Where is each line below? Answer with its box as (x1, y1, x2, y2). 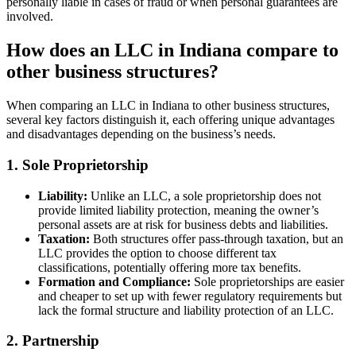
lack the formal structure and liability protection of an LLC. (38, 303, 334, 317)
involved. (6, 10, 53, 24)
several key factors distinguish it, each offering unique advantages (6, 113, 335, 127)
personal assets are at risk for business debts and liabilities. (38, 217, 328, 231)
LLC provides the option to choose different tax (38, 246, 277, 260)
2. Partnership (6, 332, 99, 350)
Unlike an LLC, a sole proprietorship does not (87, 188, 321, 203)
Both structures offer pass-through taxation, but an (90, 231, 343, 246)
